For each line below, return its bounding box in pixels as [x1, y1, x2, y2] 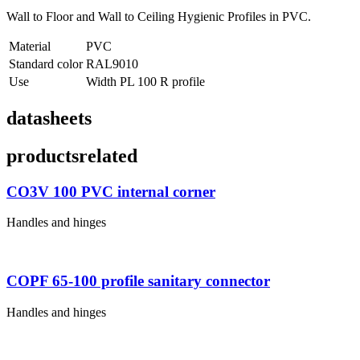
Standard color [9, 56, 83, 71]
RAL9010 [86, 56, 138, 71]
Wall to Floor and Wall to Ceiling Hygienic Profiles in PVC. [6, 9, 311, 23]
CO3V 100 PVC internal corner [6, 182, 215, 200]
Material [9, 39, 51, 53]
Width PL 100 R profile [86, 74, 205, 88]
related [79, 145, 137, 166]
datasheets [6, 107, 92, 129]
